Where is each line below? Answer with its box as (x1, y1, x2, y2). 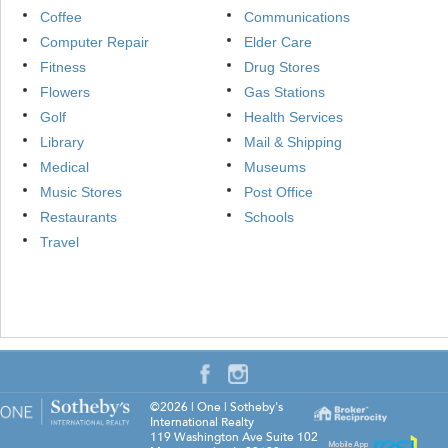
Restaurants (40, 209, 117, 226)
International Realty (150, 414, 254, 431)
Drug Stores (244, 59, 320, 76)
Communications (244, 9, 350, 26)
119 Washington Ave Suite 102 (150, 429, 318, 446)
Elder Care (244, 34, 312, 51)
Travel (40, 234, 79, 251)
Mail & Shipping (244, 134, 342, 151)
